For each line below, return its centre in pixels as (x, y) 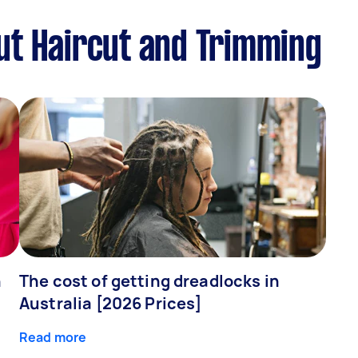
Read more (53, 338)
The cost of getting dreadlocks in (149, 281)
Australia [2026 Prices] (111, 304)
